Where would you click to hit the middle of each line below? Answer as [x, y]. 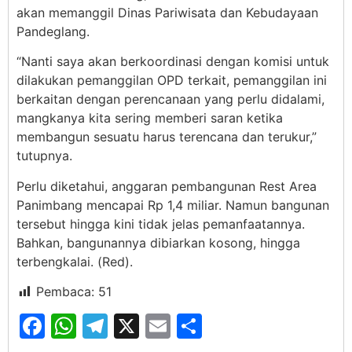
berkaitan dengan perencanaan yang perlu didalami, [170, 99]
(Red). [115, 261]
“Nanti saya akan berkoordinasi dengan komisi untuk [173, 62]
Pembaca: [65, 292]
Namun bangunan [277, 205]
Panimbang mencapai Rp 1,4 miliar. [121, 205]
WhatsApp [138, 326]
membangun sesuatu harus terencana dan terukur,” [167, 137]
